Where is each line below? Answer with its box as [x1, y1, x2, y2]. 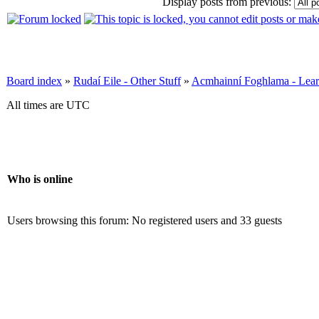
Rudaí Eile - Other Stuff [73, 75, 181, 88]
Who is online [7, 172, 73, 185]
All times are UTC [6, 99, 90, 112]
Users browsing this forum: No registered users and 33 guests [7, 214, 282, 227]
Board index [6, 75, 62, 88]
